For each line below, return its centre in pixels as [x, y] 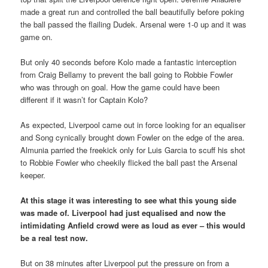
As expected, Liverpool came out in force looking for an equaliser [133, 124]
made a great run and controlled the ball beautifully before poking [133, 11]
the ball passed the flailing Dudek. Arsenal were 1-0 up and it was [134, 24]
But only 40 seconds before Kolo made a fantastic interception [129, 62]
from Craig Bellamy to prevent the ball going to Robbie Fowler [127, 74]
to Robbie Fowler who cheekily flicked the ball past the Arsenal [129, 162]
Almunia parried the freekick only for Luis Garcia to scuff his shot [133, 150]
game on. [37, 36]
